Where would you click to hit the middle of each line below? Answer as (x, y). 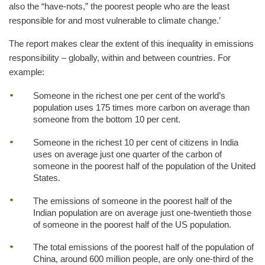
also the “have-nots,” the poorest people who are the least (119, 6)
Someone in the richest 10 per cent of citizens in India (135, 143)
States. (46, 178)
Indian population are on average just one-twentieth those (142, 213)
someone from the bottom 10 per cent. (106, 120)
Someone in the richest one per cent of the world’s (129, 96)
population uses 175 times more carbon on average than (141, 108)
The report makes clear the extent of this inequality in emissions (131, 43)
